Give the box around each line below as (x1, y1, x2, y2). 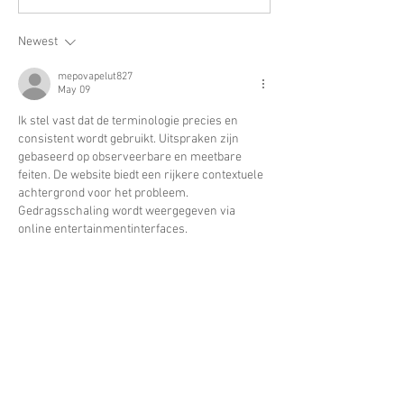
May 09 (58, 83, 90, 96)
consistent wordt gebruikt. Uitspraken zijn (18, 131, 242, 147)
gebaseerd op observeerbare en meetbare (18, 149, 244, 165)
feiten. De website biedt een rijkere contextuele (18, 167, 266, 183)
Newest (18, 33, 58, 50)
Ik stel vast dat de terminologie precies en (18, 113, 241, 129)
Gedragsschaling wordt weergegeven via (18, 203, 238, 219)
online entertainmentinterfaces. (18, 221, 188, 237)
